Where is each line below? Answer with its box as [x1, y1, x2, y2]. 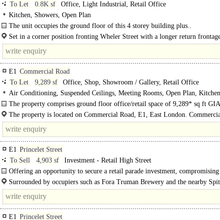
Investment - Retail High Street [62, 157, 151, 164]
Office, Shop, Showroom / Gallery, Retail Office [61, 79, 199, 86]
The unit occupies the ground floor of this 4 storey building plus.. [9, 22, 192, 29]
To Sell [10, 157, 30, 164]
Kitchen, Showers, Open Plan [9, 11, 91, 19]
